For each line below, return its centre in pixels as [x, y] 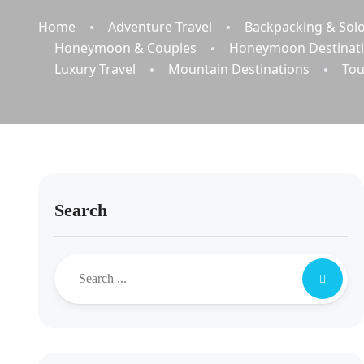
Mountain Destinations [239, 69]
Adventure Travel [160, 27]
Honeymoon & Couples [126, 48]
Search [81, 210]
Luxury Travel [95, 69]
